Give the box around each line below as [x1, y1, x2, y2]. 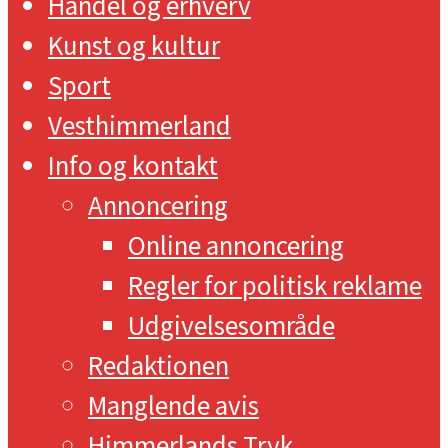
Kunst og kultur [48, 27, 220, 62]
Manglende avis [88, 387, 259, 422]
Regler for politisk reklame [128, 267, 422, 302]
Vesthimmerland [48, 107, 231, 142]
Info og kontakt [48, 147, 218, 182]
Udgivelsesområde [128, 307, 335, 342]
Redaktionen [88, 347, 229, 382]
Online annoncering [128, 227, 344, 262]
